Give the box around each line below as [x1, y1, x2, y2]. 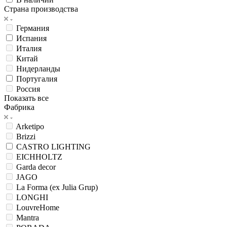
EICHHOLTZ [16, 170, 62, 179]
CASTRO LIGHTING [16, 160, 91, 169]
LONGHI [16, 211, 48, 220]
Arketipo [16, 140, 44, 149]
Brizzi [16, 150, 35, 159]
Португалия [16, 92, 57, 101]
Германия [16, 42, 49, 51]
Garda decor [16, 180, 56, 190]
